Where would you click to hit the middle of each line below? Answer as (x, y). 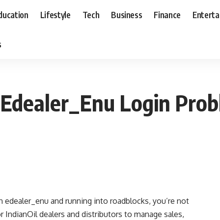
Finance (167, 14)
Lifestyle (55, 14)
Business (127, 14)
